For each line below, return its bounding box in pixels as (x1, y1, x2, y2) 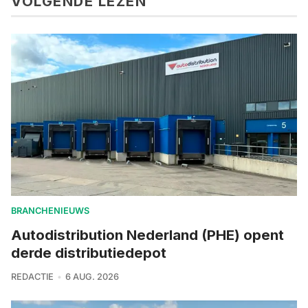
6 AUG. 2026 (65, 271, 119, 282)
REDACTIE (11, 271, 54, 282)
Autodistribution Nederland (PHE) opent (11, 225, 284, 243)
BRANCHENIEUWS (11, 205, 89, 216)
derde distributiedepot (11, 243, 166, 261)
